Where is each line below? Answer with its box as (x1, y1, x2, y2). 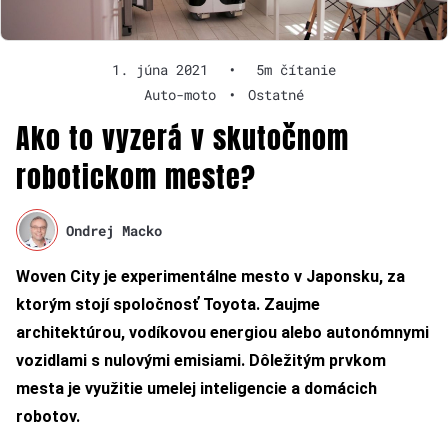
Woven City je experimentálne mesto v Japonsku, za (16, 267, 405, 287)
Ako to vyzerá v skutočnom (16, 117, 349, 160)
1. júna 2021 (112, 60, 208, 80)
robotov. (16, 407, 88, 427)
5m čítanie (256, 60, 336, 80)
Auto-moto (144, 85, 216, 105)
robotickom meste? (16, 156, 256, 199)
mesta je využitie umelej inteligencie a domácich (16, 379, 377, 399)
